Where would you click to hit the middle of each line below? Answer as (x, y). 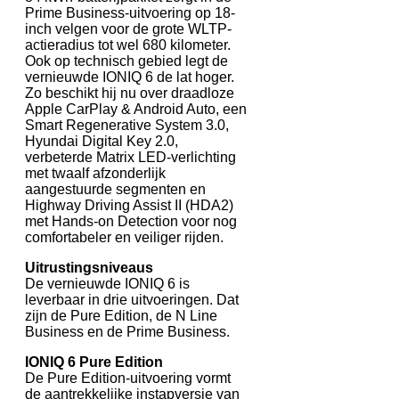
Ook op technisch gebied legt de (126, 61)
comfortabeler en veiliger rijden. (124, 237)
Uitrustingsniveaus (89, 267)
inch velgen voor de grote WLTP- (128, 28)
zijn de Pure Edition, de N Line (121, 315)
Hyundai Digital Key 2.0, (102, 141)
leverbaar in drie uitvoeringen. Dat (132, 299)
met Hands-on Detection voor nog (131, 221)
